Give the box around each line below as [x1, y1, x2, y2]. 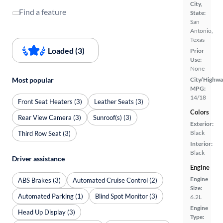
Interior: [190, 140, 213, 147]
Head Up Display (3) [18, 208, 75, 216]
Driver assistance [12, 154, 65, 163]
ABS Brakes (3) [18, 176, 61, 184]
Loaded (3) [48, 45, 85, 55]
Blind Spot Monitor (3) [95, 192, 157, 200]
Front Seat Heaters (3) [18, 97, 82, 106]
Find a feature [19, 7, 66, 16]
